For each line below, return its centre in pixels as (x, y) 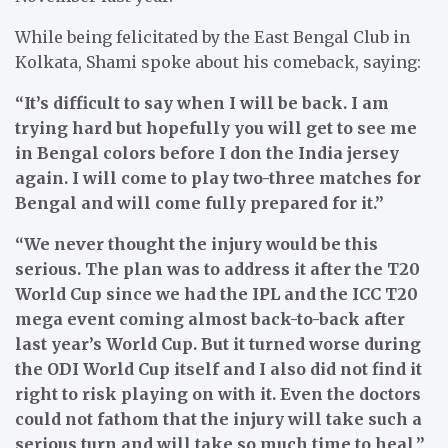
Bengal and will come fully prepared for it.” (199, 202)
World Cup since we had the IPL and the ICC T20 (216, 293)
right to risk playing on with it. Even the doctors (218, 393)
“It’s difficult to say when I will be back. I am (202, 102)
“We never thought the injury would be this (196, 243)
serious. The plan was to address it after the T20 (217, 268)
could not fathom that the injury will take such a (218, 418)
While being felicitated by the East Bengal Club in (212, 36)
